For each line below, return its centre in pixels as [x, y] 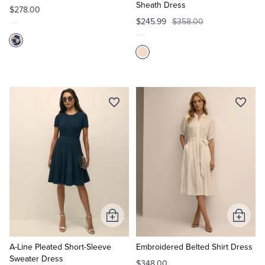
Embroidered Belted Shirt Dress [194, 247]
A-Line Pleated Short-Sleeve [60, 247]
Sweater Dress [36, 259]
